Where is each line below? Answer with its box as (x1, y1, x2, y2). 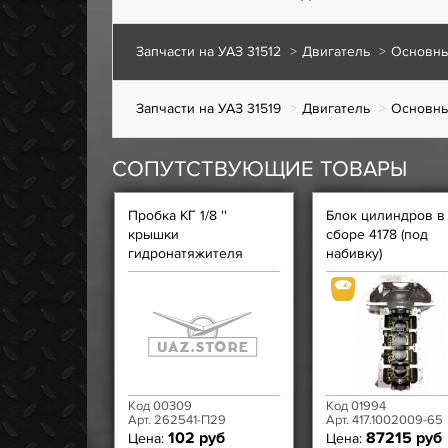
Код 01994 (326, 398, 386, 414)
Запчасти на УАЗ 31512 (136, 43, 281, 60)
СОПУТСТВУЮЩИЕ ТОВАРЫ (112, 156, 407, 183)
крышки (128, 226, 179, 243)
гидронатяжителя (128, 245, 243, 262)
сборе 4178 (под (326, 226, 428, 243)
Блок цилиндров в (326, 207, 445, 224)
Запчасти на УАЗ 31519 (136, 100, 281, 117)
